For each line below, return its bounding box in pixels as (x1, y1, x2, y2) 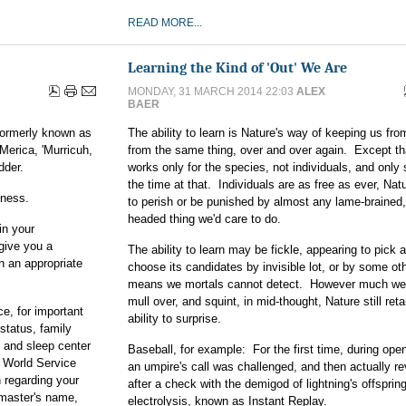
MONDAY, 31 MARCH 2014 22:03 (128, 85, 296, 98)
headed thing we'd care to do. (128, 212, 281, 226)
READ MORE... (128, 16, 202, 29)
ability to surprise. (128, 312, 221, 325)
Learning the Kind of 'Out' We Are (128, 59, 347, 76)
